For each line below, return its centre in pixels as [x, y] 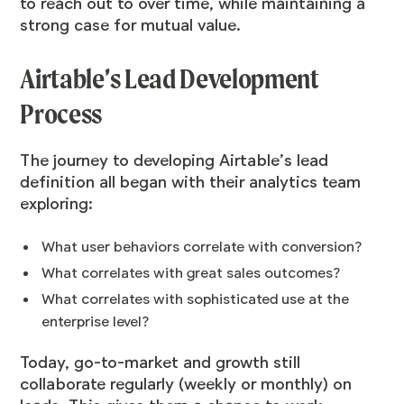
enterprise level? [96, 322]
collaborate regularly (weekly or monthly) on [186, 385]
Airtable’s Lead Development [170, 79]
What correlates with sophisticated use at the [196, 300]
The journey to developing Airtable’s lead [174, 161]
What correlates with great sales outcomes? [191, 274]
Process [61, 115]
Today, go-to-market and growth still [161, 363]
